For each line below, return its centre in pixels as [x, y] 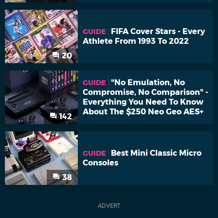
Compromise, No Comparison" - [145, 92]
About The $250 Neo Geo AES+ [143, 112]
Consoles [100, 163]
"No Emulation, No [148, 83]
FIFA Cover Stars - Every [158, 32]
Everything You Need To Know [143, 102]
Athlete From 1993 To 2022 [136, 41]
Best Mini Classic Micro [156, 153]
